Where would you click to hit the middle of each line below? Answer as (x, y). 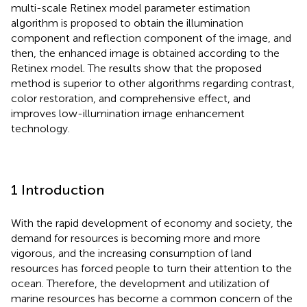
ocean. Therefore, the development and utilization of (140, 283)
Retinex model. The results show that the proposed (136, 68)
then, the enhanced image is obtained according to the (145, 53)
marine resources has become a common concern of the (152, 298)
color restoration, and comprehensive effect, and (131, 98)
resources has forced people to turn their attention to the (151, 268)
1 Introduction (58, 189)
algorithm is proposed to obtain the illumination (127, 23)
